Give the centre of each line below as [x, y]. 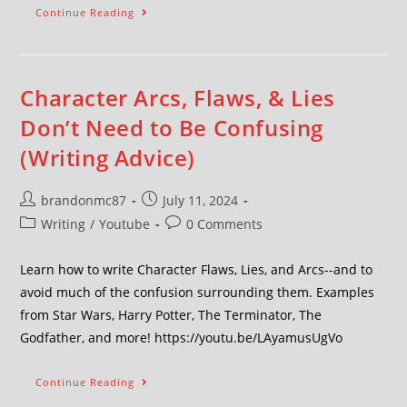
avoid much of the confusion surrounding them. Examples [198, 292]
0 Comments [225, 224]
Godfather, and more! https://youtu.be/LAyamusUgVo [182, 338]
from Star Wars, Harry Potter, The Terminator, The [171, 315]
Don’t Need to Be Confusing [172, 128]
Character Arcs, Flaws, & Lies [178, 98]
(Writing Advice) [108, 158]
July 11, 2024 [201, 200]
